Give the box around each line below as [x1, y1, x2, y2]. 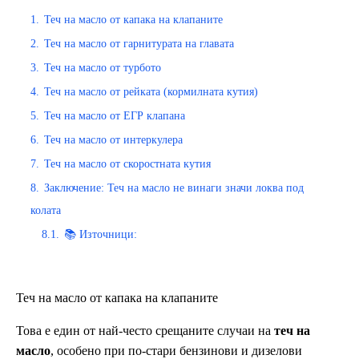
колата [30, 203, 61, 216]
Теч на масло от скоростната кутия [44, 156, 211, 170]
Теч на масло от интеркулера [44, 132, 183, 146]
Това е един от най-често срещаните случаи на [16, 324, 274, 338]
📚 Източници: [64, 227, 137, 240]
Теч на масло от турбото [44, 60, 161, 74]
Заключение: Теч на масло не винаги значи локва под [44, 180, 304, 194]
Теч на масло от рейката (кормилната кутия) [44, 84, 258, 98]
